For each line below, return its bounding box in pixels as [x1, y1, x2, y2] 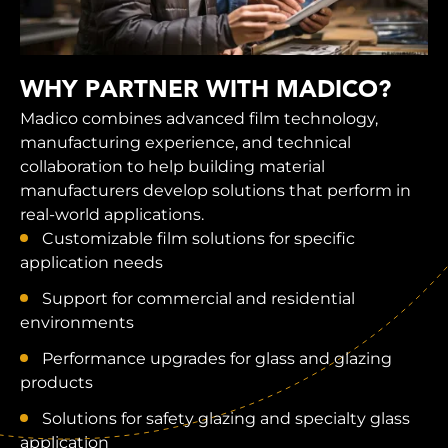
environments [20, 312, 134, 332]
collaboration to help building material [20, 156, 325, 176]
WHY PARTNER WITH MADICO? [20, 78, 391, 103]
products [20, 372, 93, 392]
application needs [20, 252, 163, 272]
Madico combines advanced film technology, [20, 108, 378, 128]
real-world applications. [20, 204, 204, 224]
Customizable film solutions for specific [42, 228, 355, 248]
